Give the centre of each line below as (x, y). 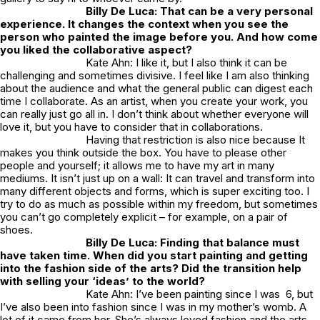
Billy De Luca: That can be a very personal (199, 11)
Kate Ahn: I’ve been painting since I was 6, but (199, 294)
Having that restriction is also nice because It (195, 140)
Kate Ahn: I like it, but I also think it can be (186, 62)
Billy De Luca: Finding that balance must (192, 242)
